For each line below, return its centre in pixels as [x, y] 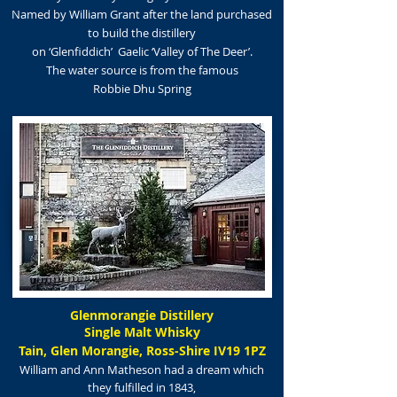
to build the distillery [142, 33]
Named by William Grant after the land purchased [142, 14]
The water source [92, 70]
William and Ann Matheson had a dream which [142, 370]
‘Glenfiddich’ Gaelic [97, 51]
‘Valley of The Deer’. [200, 51]
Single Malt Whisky [142, 332]
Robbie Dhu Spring [142, 89]
